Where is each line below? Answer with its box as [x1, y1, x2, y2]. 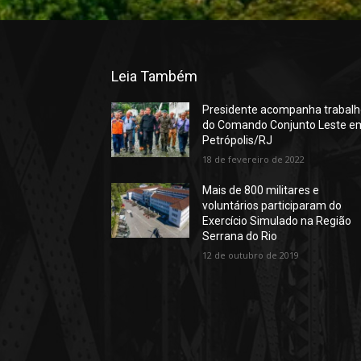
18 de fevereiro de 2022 [202, 152, 305, 165]
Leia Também [111, 67, 197, 85]
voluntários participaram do [202, 198, 342, 212]
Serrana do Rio [202, 229, 278, 243]
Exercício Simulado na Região [202, 214, 352, 227]
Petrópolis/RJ [202, 133, 273, 147]
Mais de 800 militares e [202, 183, 320, 197]
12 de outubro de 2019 [202, 248, 300, 261]
